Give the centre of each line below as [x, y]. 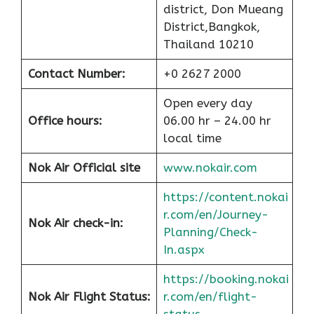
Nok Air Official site [84, 168]
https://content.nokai [225, 197]
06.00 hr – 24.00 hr [217, 121]
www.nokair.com [210, 168]
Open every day [207, 103]
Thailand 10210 [208, 45]
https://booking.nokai [226, 279]
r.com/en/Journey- [216, 215]
